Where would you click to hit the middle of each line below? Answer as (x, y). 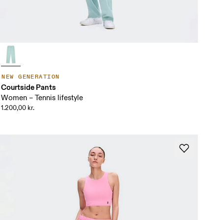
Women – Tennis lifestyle (42, 98)
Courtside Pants (29, 87)
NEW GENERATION (31, 77)
